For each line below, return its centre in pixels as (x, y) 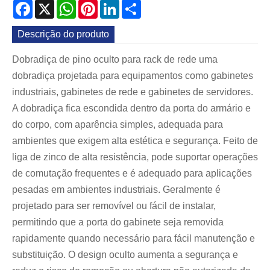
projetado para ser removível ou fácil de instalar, (114, 206)
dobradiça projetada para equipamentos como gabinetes (133, 76)
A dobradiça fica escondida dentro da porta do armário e (131, 108)
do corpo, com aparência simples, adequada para (118, 125)
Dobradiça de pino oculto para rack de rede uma (115, 60)
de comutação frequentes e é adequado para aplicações (132, 174)
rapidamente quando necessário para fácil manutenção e (133, 239)
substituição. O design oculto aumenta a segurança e (125, 255)
